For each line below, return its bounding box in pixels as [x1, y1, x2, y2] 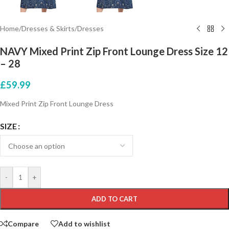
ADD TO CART [91, 195, 138, 203]
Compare [8, 219, 39, 228]
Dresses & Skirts [21, 24, 75, 33]
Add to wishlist [58, 219, 110, 228]
